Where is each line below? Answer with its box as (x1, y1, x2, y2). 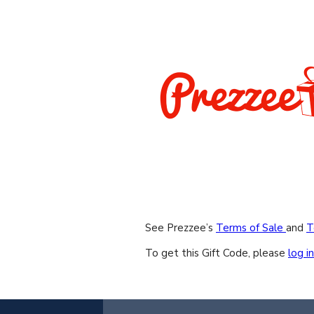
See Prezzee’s (145, 221, 216, 235)
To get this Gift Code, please (145, 246, 288, 261)
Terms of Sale (216, 221, 286, 235)
